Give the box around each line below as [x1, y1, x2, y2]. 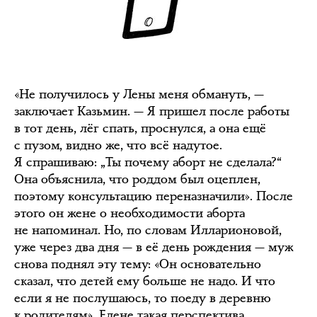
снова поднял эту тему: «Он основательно [14, 255, 261, 272]
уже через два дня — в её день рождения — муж [14, 238, 294, 255]
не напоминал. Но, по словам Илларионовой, [14, 221, 282, 238]
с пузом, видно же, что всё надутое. [14, 136, 222, 154]
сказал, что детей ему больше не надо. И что [14, 272, 275, 289]
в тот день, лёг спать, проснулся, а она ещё [14, 119, 266, 137]
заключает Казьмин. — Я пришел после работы [14, 102, 289, 120]
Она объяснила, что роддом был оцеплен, [14, 170, 260, 188]
